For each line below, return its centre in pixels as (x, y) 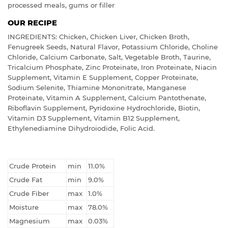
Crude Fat (26, 180)
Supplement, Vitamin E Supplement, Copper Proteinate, (103, 78)
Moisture (24, 207)
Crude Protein (33, 166)
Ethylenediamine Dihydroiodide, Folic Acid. (81, 129)
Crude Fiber (29, 194)
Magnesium (30, 221)
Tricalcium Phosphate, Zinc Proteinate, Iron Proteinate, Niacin (112, 67)
